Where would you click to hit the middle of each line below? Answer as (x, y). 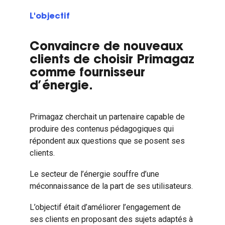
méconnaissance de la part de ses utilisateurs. (111, 186)
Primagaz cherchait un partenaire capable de (107, 117)
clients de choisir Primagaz (112, 60)
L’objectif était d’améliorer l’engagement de (105, 207)
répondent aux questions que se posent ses (107, 141)
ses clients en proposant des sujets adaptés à (111, 219)
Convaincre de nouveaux (106, 47)
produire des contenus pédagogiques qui (101, 129)
